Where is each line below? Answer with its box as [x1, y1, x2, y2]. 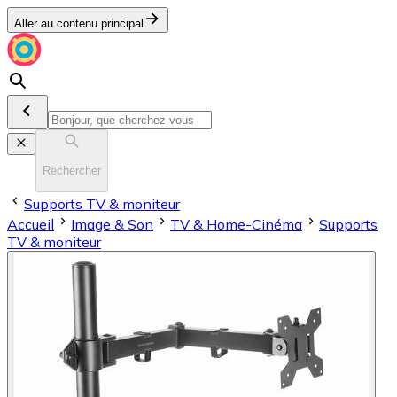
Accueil [7, 214, 54, 233]
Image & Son [71, 214, 153, 233]
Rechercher [43, 164, 101, 178]
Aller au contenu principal [14, 17, 144, 30]
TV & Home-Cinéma [170, 214, 302, 233]
